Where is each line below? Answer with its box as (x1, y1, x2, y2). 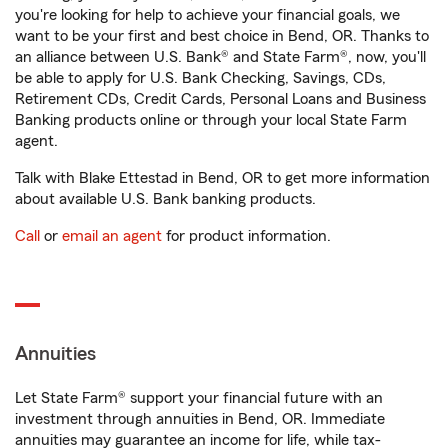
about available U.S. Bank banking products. (15, 191, 316, 208)
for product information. (162, 228, 331, 245)
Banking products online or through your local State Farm (15, 112, 407, 129)
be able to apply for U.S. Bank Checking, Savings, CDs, (15, 70, 386, 87)
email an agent (62, 228, 162, 245)
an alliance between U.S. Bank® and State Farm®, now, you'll (15, 49, 426, 66)
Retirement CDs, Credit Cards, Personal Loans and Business (15, 91, 426, 108)
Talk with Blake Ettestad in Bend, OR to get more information (15, 170, 430, 187)
